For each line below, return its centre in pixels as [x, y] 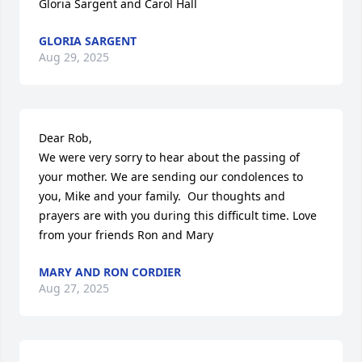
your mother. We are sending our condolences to [171, 177]
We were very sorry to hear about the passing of [169, 157]
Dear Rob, [65, 138]
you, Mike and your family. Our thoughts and [162, 196]
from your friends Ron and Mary [126, 235]
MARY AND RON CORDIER [110, 272]
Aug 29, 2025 [74, 57]
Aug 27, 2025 [74, 288]
